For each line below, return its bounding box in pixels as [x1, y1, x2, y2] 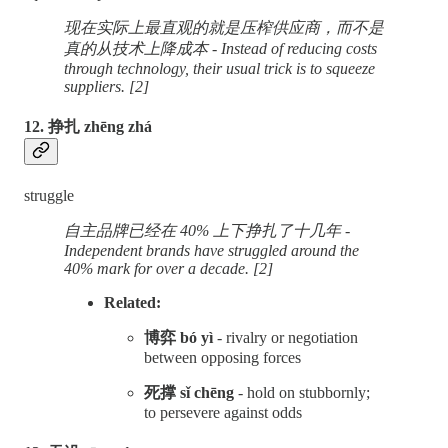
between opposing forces [144, 348, 301, 366]
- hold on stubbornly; [238, 383, 370, 401]
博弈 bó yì [144, 328, 217, 346]
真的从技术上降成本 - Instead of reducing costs [64, 40, 377, 58]
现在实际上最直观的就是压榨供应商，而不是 [64, 19, 384, 37]
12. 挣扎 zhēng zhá [24, 118, 152, 136]
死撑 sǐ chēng [144, 383, 238, 401]
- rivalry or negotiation [217, 328, 358, 346]
